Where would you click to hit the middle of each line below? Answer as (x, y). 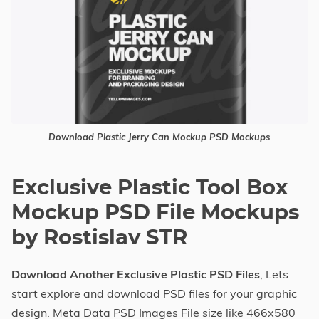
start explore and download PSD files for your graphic (154, 294)
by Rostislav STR (99, 239)
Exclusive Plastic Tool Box (150, 189)
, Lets (274, 274)
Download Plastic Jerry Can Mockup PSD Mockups (159, 136)
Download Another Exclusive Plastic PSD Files (136, 274)
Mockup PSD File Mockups (155, 214)
